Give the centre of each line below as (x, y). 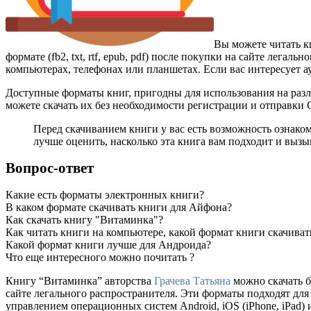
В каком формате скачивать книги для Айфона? (119, 207)
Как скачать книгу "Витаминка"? (84, 219)
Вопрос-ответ (50, 168)
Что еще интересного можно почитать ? (100, 257)
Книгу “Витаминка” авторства (80, 280)
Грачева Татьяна (192, 280)
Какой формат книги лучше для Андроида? (108, 244)
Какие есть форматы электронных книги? (105, 194)
